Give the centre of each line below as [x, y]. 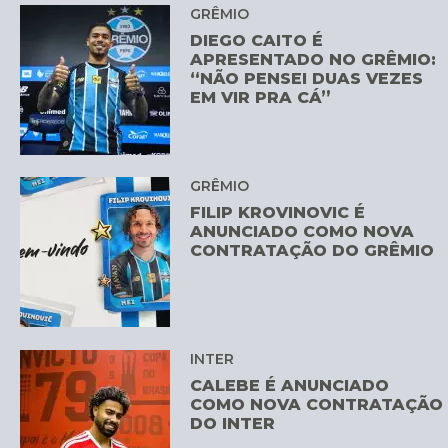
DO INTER [233, 423]
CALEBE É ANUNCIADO [290, 385]
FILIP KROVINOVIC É [278, 213]
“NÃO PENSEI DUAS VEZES [307, 78]
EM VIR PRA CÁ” [261, 97]
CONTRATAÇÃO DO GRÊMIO [312, 251]
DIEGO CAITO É [257, 40]
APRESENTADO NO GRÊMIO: [313, 59]
